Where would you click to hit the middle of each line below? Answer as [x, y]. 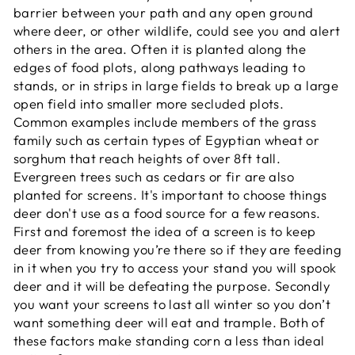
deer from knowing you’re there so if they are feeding [177, 249]
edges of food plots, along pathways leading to [160, 67]
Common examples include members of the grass [165, 122]
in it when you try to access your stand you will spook [175, 267]
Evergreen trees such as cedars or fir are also [154, 176]
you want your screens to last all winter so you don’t [172, 304]
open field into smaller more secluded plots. [149, 103]
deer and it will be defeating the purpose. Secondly [172, 286]
